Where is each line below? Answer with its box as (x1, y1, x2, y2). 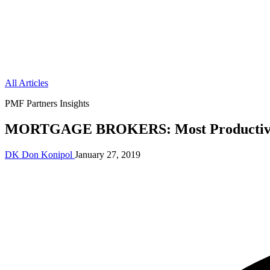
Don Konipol (22, 149, 72, 160)
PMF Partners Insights (5, 98, 89, 108)
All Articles (5, 78, 48, 88)
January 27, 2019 (75, 149, 140, 160)
